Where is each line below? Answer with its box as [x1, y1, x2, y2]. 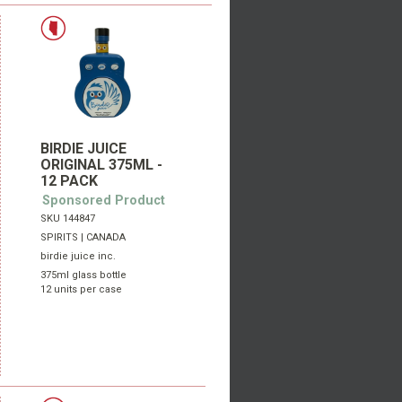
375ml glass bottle [40, 269, 127, 281]
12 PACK [40, 172, 99, 189]
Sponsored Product [41, 193, 165, 208]
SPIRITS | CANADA [40, 232, 127, 243]
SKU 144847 [40, 213, 96, 224]
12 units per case [40, 284, 123, 295]
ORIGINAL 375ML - [40, 156, 163, 173]
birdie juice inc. [40, 250, 117, 262]
